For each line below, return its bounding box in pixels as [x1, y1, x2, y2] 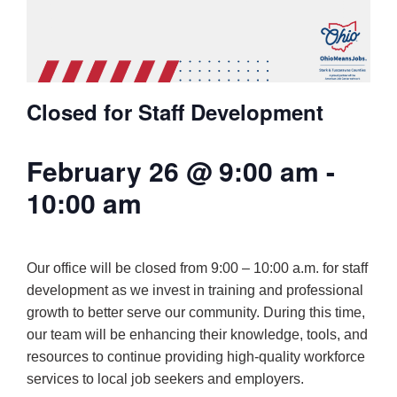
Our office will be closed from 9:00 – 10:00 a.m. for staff [27, 260, 368, 276]
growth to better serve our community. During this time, [27, 304, 365, 320]
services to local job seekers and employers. [27, 370, 304, 386]
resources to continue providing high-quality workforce [27, 348, 365, 364]
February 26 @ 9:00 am [27, 152, 319, 191]
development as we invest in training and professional [27, 282, 363, 298]
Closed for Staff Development [27, 96, 323, 127]
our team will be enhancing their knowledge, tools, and [27, 326, 368, 342]
